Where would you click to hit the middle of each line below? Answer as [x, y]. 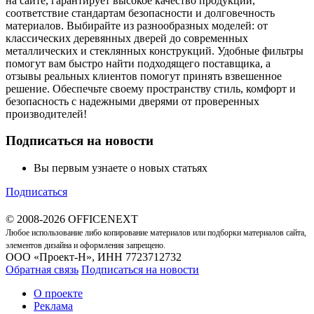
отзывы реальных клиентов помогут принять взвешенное [144, 76]
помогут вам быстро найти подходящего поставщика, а [138, 63]
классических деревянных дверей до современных [127, 38]
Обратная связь [42, 269]
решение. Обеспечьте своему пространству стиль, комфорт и [151, 88]
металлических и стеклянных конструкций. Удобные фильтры [155, 50]
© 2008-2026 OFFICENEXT [72, 219]
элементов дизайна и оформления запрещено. [86, 245]
